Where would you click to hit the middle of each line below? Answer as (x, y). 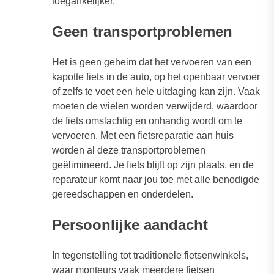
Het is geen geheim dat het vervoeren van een (152, 62)
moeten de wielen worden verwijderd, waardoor (155, 106)
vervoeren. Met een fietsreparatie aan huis (143, 136)
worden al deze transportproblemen (129, 150)
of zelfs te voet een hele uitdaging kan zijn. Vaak (156, 92)
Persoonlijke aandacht (130, 225)
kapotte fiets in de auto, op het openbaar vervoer (156, 77)
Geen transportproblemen (142, 32)
